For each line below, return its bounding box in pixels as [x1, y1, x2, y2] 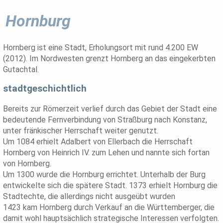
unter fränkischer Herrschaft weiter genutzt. [3, 126, 159, 136]
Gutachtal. [3, 64, 39, 74]
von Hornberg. [3, 159, 52, 169]
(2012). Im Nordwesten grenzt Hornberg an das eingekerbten [3, 53, 216, 63]
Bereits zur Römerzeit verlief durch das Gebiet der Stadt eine [3, 104, 218, 114]
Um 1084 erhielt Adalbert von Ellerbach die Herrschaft [3, 137, 193, 147]
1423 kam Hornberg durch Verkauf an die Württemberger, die [3, 203, 215, 213]
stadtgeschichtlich [3, 82, 87, 94]
